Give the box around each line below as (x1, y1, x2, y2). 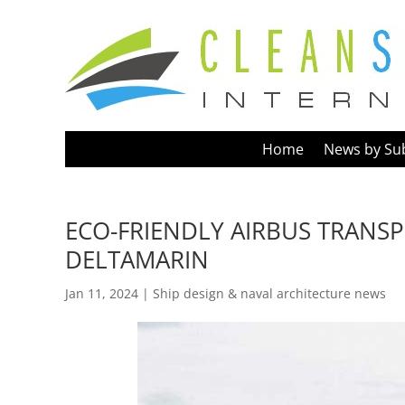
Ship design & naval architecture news (153, 284, 386, 302)
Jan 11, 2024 (65, 284, 138, 302)
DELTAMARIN (65, 242, 209, 276)
